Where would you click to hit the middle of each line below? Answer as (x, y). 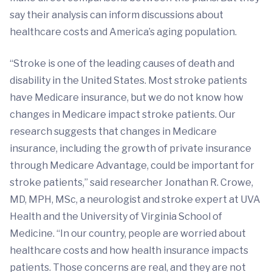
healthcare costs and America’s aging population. (123, 32)
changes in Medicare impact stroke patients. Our (123, 115)
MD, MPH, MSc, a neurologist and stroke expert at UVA (135, 200)
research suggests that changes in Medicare (113, 132)
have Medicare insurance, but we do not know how (127, 98)
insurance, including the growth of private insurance (131, 149)
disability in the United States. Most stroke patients (128, 81)
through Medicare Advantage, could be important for (132, 166)
